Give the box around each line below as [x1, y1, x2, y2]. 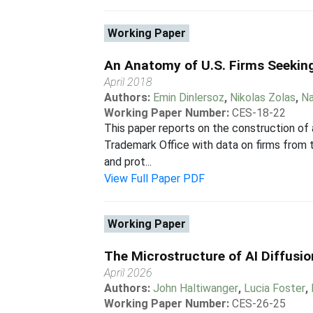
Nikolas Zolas [230, 91, 296, 104]
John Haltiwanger [153, 282, 239, 295]
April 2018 [104, 75, 153, 89]
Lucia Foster [244, 282, 306, 295]
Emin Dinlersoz [153, 91, 225, 104]
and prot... [104, 155, 152, 168]
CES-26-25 [232, 297, 286, 310]
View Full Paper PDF [104, 172, 205, 185]
